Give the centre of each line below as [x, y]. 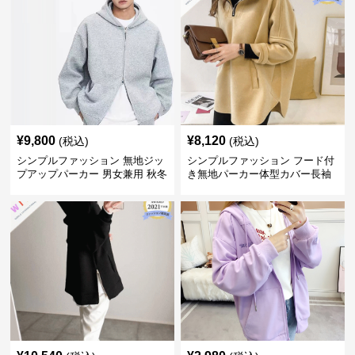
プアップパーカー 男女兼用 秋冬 [92, 174]
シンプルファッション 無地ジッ [91, 160]
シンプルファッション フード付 [260, 160]
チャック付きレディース [243, 187]
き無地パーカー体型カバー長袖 [259, 174]
